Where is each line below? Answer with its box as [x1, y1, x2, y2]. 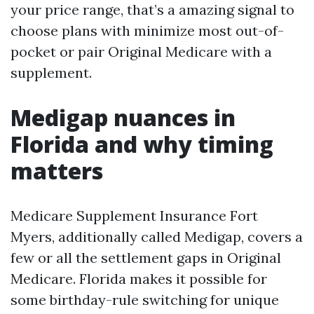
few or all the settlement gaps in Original [11, 249, 281, 266]
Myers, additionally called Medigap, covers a [11, 228, 303, 245]
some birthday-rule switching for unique [11, 291, 279, 308]
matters [11, 156, 103, 186]
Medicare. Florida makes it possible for [11, 270, 267, 287]
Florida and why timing [11, 129, 273, 159]
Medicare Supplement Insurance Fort [11, 207, 258, 224]
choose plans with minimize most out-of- [11, 22, 284, 39]
